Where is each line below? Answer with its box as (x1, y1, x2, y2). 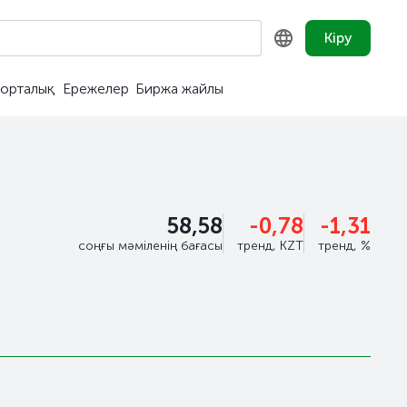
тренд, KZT (237, 238, 303, 253)
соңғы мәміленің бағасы (78, 238, 223, 253)
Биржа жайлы (135, 80, 223, 97)
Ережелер (63, 80, 129, 97)
